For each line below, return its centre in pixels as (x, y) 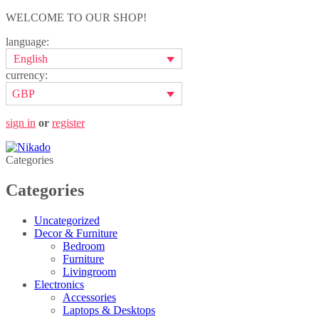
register (68, 122)
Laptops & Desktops (109, 310)
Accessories (89, 297)
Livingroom (89, 271)
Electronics (59, 284)
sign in (21, 122)
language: (27, 42)
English (31, 59)
